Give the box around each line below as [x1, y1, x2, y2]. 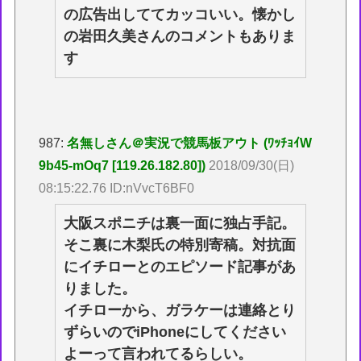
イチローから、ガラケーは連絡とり [64, 302, 297, 319]
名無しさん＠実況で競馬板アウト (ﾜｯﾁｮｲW [67, 136, 313, 151]
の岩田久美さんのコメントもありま [64, 28, 297, 45]
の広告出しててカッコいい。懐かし [64, 6, 297, 23]
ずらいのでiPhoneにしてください [64, 324, 287, 341]
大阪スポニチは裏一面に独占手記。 [64, 215, 297, 232]
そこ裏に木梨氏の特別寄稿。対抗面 [64, 237, 297, 254]
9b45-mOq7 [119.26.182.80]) [39, 159, 206, 173]
